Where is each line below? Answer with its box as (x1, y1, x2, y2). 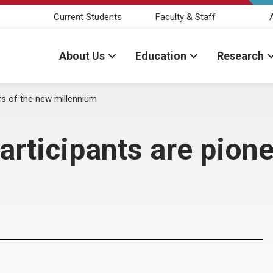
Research (217, 49, 264, 62)
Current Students (54, 11, 122, 23)
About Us (59, 49, 105, 62)
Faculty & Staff (155, 11, 216, 23)
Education (135, 49, 186, 62)
